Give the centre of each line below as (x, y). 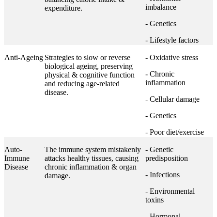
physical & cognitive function (90, 75)
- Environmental (170, 191)
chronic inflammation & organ (91, 167)
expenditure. (63, 8)
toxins (155, 200)
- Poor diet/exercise (175, 132)
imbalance (161, 7)
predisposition (167, 158)
